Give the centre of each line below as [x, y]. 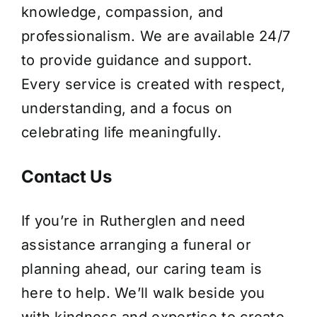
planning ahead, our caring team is [142, 269]
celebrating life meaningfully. [121, 132]
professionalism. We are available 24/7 [156, 36]
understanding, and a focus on [127, 108]
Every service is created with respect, [153, 84]
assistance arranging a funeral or [136, 245]
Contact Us [66, 176]
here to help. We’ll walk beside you [143, 293]
